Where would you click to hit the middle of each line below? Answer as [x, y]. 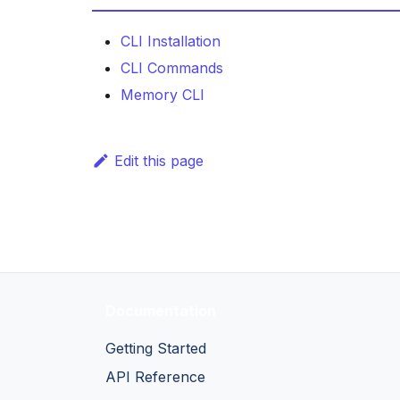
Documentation [161, 311]
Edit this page [158, 161]
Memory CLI [162, 95]
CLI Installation [171, 41]
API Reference [155, 377]
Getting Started [156, 348]
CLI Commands [172, 68]
